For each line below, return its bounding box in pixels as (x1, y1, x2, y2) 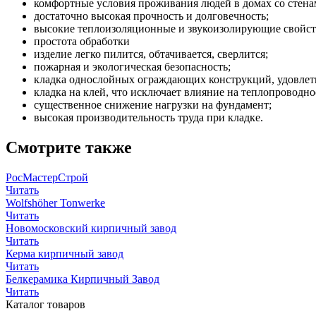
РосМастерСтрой (6, 171, 88, 183)
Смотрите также (6, 138, 132, 157)
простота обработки (34, 35, 130, 47)
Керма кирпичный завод (6, 247, 123, 260)
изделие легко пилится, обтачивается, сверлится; (34, 47, 268, 60)
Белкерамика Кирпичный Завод (6, 272, 159, 285)
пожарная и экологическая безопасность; (34, 60, 231, 73)
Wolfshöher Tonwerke (6, 196, 105, 209)
